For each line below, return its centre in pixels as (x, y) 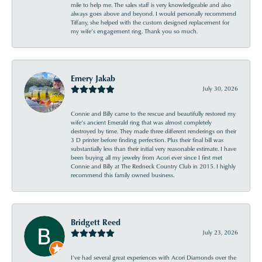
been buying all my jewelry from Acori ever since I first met (146, 157)
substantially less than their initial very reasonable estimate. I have (154, 149)
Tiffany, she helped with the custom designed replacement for (150, 22)
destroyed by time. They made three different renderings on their (154, 131)
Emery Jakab (93, 78)
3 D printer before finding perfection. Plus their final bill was (147, 140)
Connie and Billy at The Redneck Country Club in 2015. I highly (153, 166)
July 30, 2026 (220, 88)
